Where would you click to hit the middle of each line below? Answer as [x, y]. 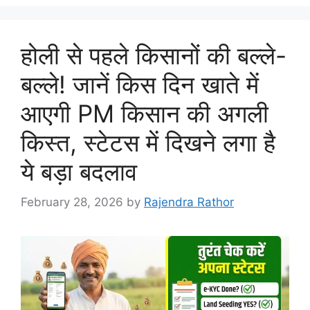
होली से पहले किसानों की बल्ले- [154, 55]
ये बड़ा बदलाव [79, 171]
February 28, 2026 [72, 202]
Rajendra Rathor [189, 202]
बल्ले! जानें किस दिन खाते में [140, 84]
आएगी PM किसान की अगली [145, 113]
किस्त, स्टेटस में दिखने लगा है [148, 142]
